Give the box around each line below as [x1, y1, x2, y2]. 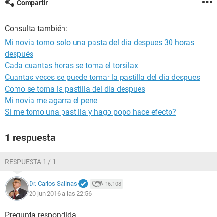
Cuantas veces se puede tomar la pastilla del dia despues [5, 73, 200, 82]
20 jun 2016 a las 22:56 [29, 189, 92, 197]
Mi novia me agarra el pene [5, 96, 97, 105]
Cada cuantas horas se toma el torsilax [5, 61, 138, 70]
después [5, 49, 33, 59]
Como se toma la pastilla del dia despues [5, 84, 145, 93]
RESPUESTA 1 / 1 [5, 158, 56, 166]
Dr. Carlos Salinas [29, 180, 77, 187]
